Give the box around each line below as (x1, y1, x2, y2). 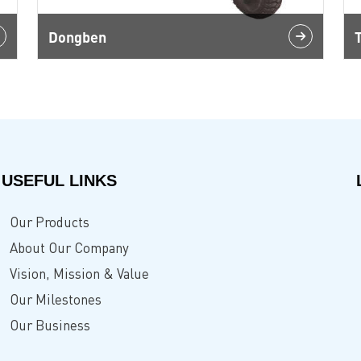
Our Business (9, 317, 90, 334)
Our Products (9, 214, 89, 230)
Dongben (48, 27, 106, 46)
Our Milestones (9, 291, 102, 308)
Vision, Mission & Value (9, 265, 149, 282)
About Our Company (9, 239, 129, 256)
